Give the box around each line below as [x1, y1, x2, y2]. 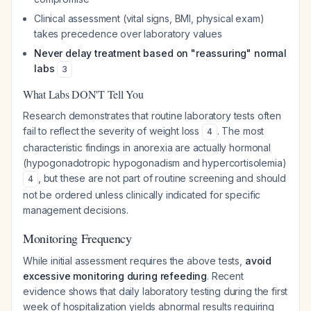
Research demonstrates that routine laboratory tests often [23, 110, 281, 121]
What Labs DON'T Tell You [23, 87, 144, 101]
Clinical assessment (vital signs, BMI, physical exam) [34, 12, 264, 24]
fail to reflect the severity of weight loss [23, 125, 202, 137]
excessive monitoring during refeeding [23, 270, 208, 282]
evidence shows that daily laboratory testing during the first [23, 285, 288, 297]
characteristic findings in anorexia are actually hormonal [23, 142, 271, 153]
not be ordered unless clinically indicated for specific [23, 189, 261, 201]
